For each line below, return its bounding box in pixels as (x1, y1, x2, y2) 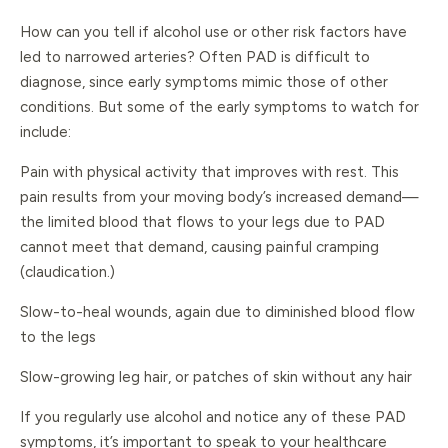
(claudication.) (20, 263, 115, 282)
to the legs (20, 328, 96, 347)
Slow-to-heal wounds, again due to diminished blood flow (20, 303, 415, 322)
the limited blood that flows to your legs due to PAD (20, 213, 385, 232)
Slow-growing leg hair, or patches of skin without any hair (20, 368, 412, 387)
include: (20, 123, 71, 142)
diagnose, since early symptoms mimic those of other (20, 73, 388, 92)
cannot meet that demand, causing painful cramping (20, 238, 379, 257)
